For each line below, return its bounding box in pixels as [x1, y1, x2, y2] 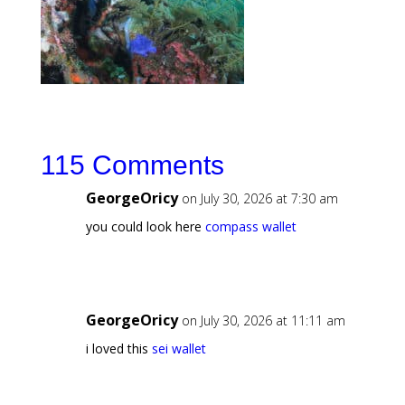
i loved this [85, 340, 152, 358]
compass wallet [204, 218, 297, 236]
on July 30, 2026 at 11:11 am [181, 312, 345, 330]
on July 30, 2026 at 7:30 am [181, 190, 338, 208]
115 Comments [40, 150, 224, 181]
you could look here [85, 218, 205, 236]
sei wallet [151, 340, 206, 358]
